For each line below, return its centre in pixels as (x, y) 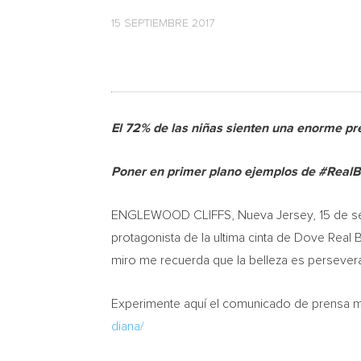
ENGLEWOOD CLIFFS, (174, 215)
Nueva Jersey (275, 215)
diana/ (128, 326)
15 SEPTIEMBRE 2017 (163, 23)
